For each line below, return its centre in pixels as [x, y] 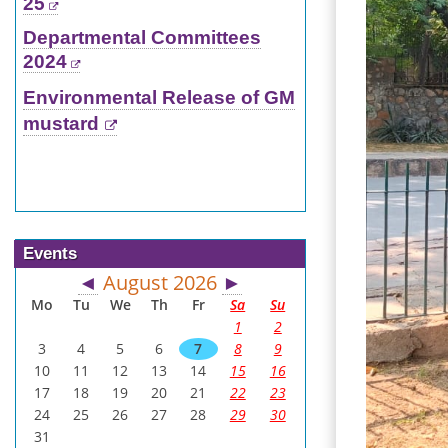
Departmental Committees [141, 37]
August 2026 [160, 283]
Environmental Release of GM [158, 98]
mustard [60, 124]
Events [49, 253]
